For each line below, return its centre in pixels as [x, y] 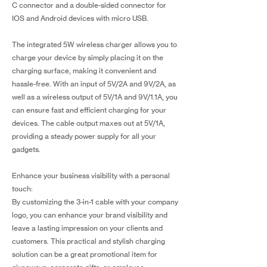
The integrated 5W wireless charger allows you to [94, 44]
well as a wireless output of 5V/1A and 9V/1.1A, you [95, 97]
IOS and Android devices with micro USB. [80, 18]
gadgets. [26, 149]
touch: [22, 189]
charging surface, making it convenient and [84, 71]
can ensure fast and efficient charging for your [89, 110]
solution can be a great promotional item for [85, 254]
